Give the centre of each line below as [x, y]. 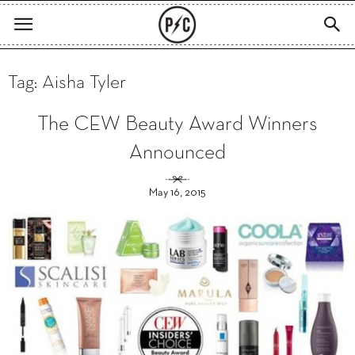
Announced [177, 153]
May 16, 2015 [177, 193]
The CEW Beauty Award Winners [177, 125]
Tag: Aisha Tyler [67, 83]
